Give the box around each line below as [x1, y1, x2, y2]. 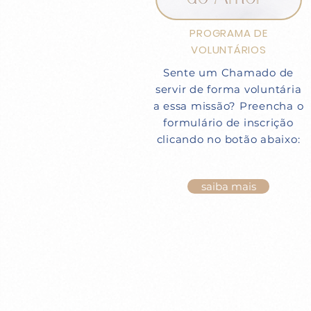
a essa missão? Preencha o [153, 99, 304, 112]
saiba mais [201, 180, 256, 193]
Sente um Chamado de [162, 66, 294, 79]
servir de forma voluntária [155, 83, 302, 96]
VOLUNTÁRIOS [191, 42, 267, 57]
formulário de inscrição [163, 116, 294, 129]
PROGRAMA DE [190, 26, 268, 40]
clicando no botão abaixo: [156, 133, 301, 146]
